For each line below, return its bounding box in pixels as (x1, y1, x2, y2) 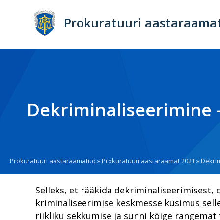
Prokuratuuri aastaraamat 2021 (102, 156, 195, 165)
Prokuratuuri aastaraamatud (10, 156, 96, 165)
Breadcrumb (10, 164, 69, 178)
